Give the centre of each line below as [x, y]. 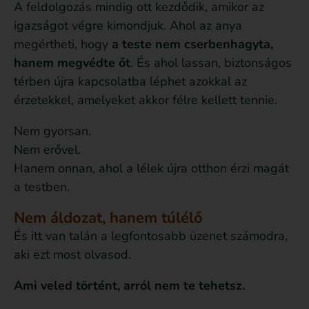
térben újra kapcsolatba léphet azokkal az [130, 82]
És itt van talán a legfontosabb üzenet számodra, [151, 236]
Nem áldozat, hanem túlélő [108, 218]
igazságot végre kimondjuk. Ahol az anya [128, 26]
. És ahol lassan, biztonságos [211, 63]
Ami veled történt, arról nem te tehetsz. [129, 286]
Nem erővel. [47, 150]
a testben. [42, 187]
